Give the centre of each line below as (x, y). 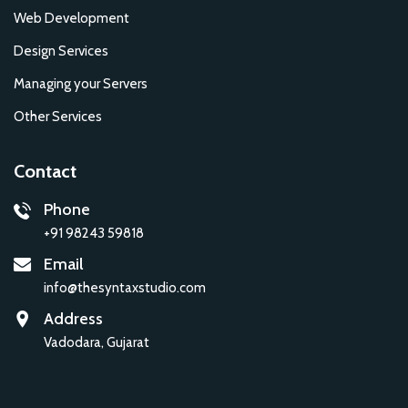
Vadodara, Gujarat (97, 343)
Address (73, 319)
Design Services (61, 51)
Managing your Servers (81, 84)
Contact (45, 172)
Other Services (58, 117)
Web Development (71, 19)
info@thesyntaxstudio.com (125, 288)
